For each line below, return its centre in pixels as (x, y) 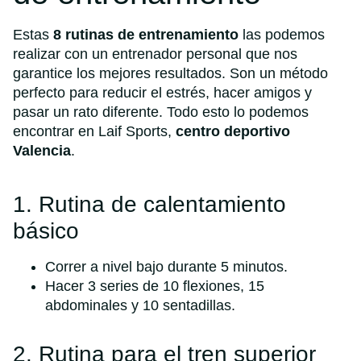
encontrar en (56, 131)
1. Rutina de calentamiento (149, 205)
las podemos (282, 34)
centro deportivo (233, 131)
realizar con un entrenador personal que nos (155, 54)
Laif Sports (133, 131)
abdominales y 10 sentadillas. (140, 306)
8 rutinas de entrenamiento (146, 34)
